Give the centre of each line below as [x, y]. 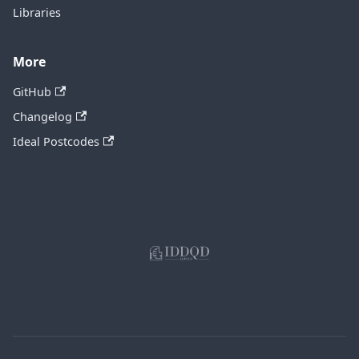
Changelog [42, 117]
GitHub [32, 92]
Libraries [37, 13]
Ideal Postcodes [56, 142]
